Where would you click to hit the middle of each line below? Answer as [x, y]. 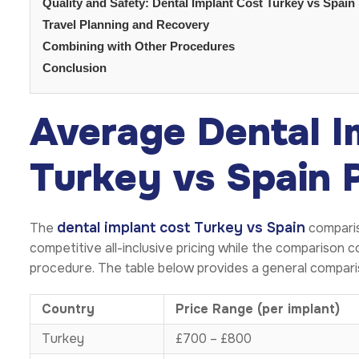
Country [68, 309]
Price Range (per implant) [258, 309]
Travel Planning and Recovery [126, 25]
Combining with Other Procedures [139, 46]
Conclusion [75, 68]
